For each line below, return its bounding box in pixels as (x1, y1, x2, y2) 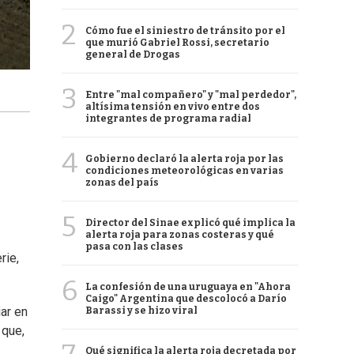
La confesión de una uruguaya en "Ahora (85, 281, 291, 292)
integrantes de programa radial (85, 113, 251, 124)
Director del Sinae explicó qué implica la (85, 217, 296, 228)
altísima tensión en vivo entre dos (85, 101, 260, 112)
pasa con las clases (85, 241, 183, 252)
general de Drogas (85, 49, 180, 60)
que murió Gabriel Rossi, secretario (85, 37, 269, 48)
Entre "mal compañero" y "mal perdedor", (85, 89, 296, 100)
